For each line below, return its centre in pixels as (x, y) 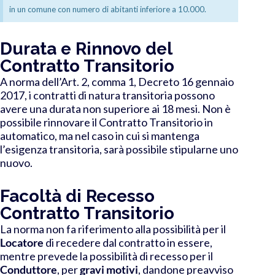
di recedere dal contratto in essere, (128, 242)
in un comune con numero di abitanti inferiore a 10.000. (108, 9)
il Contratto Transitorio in (152, 122)
